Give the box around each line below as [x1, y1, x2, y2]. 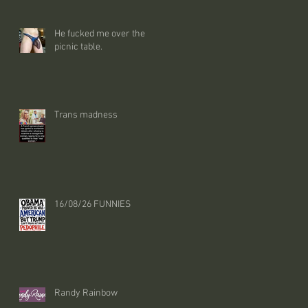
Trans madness [54, 109, 118, 121]
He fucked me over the [54, 28, 145, 40]
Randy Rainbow [54, 287, 118, 299]
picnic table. [54, 41, 102, 53]
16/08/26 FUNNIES [54, 199, 131, 210]
